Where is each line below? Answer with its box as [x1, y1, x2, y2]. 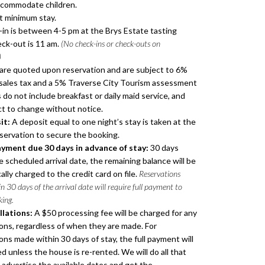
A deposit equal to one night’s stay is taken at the [9, 117, 196, 127]
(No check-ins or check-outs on [60, 38, 160, 49]
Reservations [138, 169, 180, 179]
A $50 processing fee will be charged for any [32, 208, 197, 218]
